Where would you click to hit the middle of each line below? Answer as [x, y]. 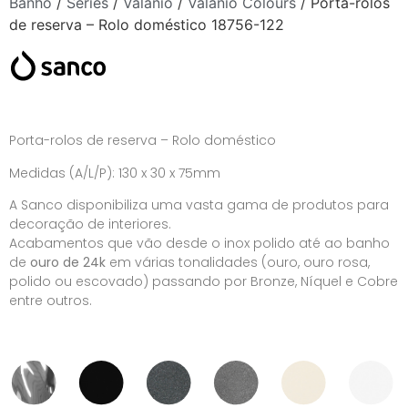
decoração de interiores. [90, 224]
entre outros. [51, 301]
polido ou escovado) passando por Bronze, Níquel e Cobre [204, 282]
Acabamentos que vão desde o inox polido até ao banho [199, 244]
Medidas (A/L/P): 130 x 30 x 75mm [115, 173]
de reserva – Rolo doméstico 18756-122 [147, 24]
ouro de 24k [68, 263]
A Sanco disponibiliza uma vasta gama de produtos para [199, 205]
